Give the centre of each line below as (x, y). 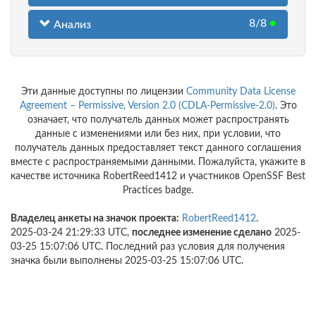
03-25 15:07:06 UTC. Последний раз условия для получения (148, 247)
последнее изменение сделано (202, 233)
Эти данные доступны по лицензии (103, 92)
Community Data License (241, 92)
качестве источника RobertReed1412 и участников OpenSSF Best (158, 177)
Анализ (71, 25)
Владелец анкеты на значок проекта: (95, 219)
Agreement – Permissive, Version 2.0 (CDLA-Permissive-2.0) (147, 106)
